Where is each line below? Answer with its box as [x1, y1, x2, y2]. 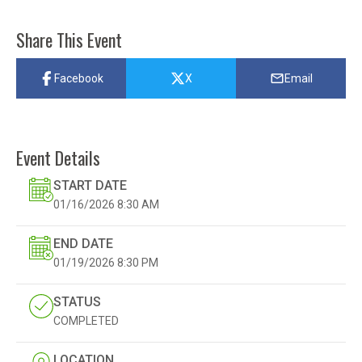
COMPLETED [53, 314, 119, 327]
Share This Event [16, 26, 122, 53]
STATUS [53, 293, 101, 309]
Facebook [53, 71, 103, 85]
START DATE [53, 177, 127, 193]
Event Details [16, 144, 100, 170]
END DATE [53, 235, 113, 251]
